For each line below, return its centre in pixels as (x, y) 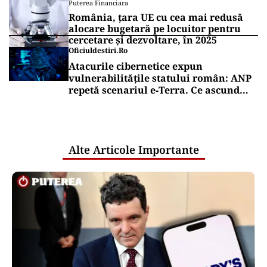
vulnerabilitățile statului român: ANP (160, 78)
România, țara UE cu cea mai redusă (156, 17)
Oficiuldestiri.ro (98, 50)
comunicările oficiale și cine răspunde (161, 102)
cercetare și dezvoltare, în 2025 (143, 40)
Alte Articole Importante (133, 150)
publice (86, 126)
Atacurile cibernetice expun (136, 66)
